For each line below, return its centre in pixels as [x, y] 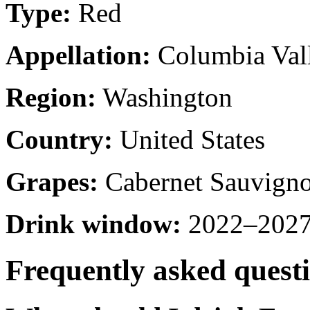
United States [189, 139]
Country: [59, 139]
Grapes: [52, 181]
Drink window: [93, 224]
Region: [51, 97]
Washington [164, 97]
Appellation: [78, 55]
